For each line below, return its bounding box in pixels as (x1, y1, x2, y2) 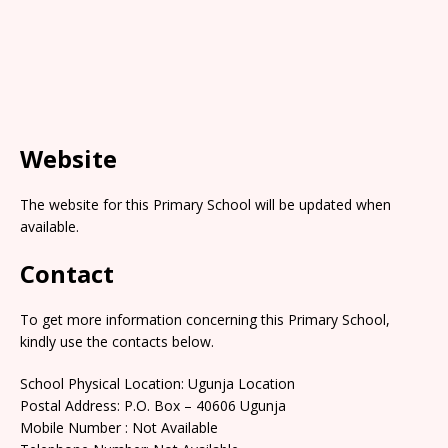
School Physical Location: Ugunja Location (20, 373, 295, 393)
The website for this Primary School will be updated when (20, 194, 391, 214)
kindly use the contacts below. (20, 331, 214, 351)
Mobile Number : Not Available (20, 417, 218, 437)
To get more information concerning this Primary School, (20, 309, 390, 329)
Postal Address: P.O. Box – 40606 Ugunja (20, 395, 286, 415)
